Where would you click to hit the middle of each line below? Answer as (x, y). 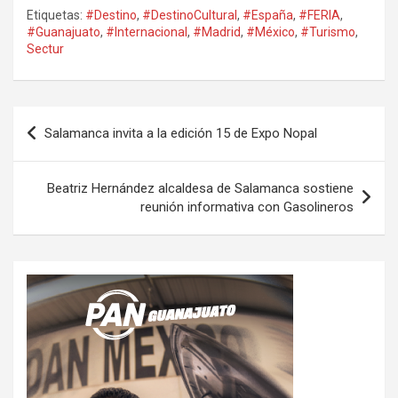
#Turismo (328, 32)
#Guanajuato (64, 32)
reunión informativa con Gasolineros (247, 207)
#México (271, 32)
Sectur (45, 49)
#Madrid (217, 32)
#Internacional (147, 32)
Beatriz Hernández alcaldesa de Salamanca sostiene (200, 189)
